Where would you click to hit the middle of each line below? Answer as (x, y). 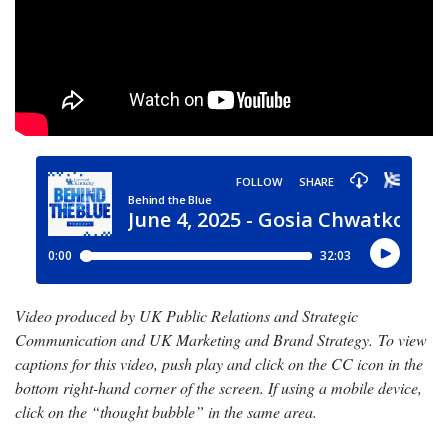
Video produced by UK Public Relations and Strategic (186, 316)
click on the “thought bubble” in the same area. (166, 412)
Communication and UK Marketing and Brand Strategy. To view (221, 340)
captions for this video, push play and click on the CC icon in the (219, 364)
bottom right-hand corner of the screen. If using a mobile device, (218, 388)
